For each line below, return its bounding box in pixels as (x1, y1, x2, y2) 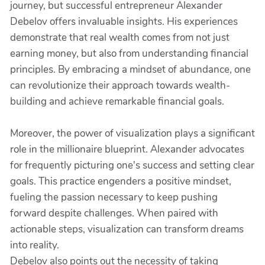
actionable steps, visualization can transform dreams (10, 222, 244, 236)
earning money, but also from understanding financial (10, 47, 248, 60)
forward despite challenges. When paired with (10, 206, 218, 220)
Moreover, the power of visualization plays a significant (10, 127, 255, 140)
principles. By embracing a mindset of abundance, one (10, 63, 251, 76)
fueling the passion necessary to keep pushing (10, 190, 218, 204)
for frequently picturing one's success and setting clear (10, 159, 254, 172)
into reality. (10, 238, 59, 252)
